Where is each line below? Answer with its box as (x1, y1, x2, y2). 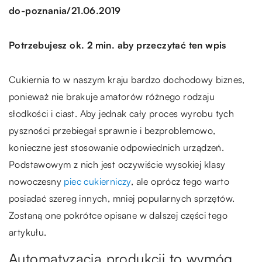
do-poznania (9, 5, 67, 17)
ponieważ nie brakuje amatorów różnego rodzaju (9, 90, 215, 102)
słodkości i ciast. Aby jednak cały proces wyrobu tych (9, 107, 235, 119)
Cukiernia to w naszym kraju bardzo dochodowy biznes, (9, 73, 245, 85)
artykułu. (9, 226, 50, 238)
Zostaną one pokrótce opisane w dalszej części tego (9, 209, 227, 221)
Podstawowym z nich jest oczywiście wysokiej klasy (9, 158, 226, 170)
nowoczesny (9, 175, 64, 187)
